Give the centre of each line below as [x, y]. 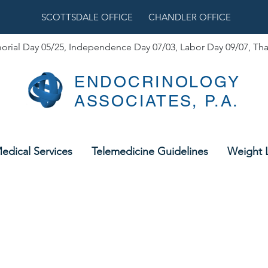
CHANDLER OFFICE [189, 17]
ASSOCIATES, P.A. [157, 101]
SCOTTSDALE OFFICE [87, 17]
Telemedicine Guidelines [150, 151]
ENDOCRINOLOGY [158, 82]
